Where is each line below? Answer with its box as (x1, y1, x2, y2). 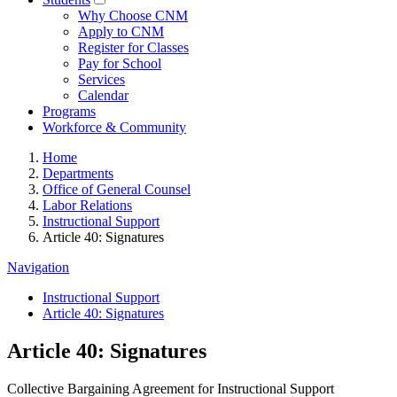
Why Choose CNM (78, 8, 188, 24)
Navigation (7, 260, 69, 276)
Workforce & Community (43, 120, 186, 136)
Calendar (78, 88, 128, 104)
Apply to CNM (78, 24, 164, 40)
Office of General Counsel (43, 182, 191, 198)
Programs (43, 104, 96, 120)
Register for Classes (78, 40, 189, 56)
